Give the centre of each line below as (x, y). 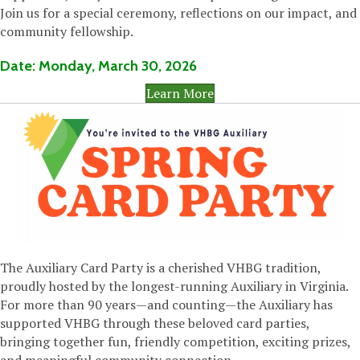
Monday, (68, 66)
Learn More (180, 94)
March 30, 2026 (147, 66)
